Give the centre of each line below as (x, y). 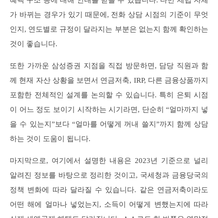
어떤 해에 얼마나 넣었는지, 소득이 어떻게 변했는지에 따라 (109, 204)
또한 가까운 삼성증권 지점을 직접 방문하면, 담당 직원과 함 (109, 65)
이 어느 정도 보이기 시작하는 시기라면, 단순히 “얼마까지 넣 (109, 109)
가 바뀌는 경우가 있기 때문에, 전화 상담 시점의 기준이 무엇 (109, 14)
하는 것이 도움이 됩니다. (50, 138)
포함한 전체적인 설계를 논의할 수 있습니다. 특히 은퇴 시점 (109, 95)
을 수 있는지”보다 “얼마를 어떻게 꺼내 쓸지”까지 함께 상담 (109, 124)
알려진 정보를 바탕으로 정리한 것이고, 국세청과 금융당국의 (109, 175)
